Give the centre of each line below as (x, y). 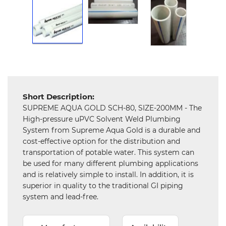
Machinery (25, 59)
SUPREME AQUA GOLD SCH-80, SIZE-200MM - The (112, 108)
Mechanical (27, 16)
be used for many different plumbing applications (110, 163)
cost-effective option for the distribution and (101, 141)
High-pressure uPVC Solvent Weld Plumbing (102, 119)
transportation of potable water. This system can (108, 152)
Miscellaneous (32, 116)
